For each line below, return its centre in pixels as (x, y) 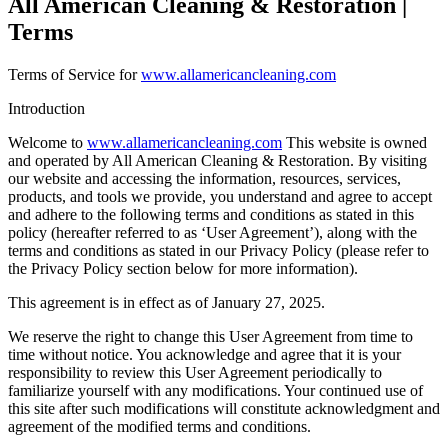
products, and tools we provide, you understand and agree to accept (220, 196)
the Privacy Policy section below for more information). (183, 268)
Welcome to (47, 142)
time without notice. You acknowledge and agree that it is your (204, 354)
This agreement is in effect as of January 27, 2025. (166, 302)
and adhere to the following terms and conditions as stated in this (211, 214)
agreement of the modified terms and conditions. (159, 426)
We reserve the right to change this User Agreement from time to (210, 336)
